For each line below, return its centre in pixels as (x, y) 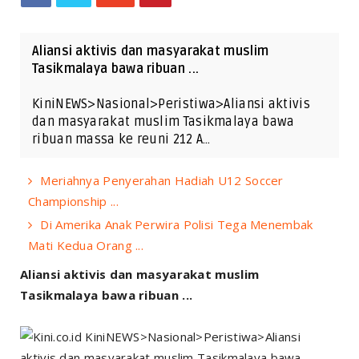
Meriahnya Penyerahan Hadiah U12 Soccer (162, 180)
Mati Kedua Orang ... (86, 245)
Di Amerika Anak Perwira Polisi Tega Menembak (177, 224)
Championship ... (73, 201)
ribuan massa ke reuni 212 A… (121, 139)
